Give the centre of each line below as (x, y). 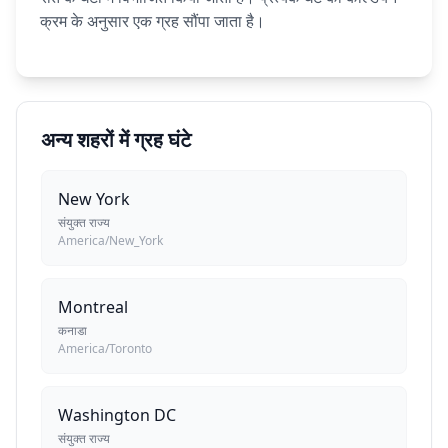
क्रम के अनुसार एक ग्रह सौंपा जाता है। (152, 21)
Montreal (93, 307)
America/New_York (110, 240)
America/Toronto (105, 348)
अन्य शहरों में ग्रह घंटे (116, 139)
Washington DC (117, 415)
